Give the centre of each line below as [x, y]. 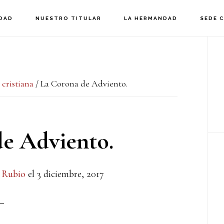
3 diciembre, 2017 [70, 174]
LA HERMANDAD [150, 18]
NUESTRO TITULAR [68, 18]
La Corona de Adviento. [83, 83]
